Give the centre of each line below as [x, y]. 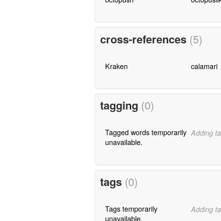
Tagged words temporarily [146, 132]
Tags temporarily [131, 209]
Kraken [116, 66]
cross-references [145, 39]
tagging [120, 105]
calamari [204, 66]
